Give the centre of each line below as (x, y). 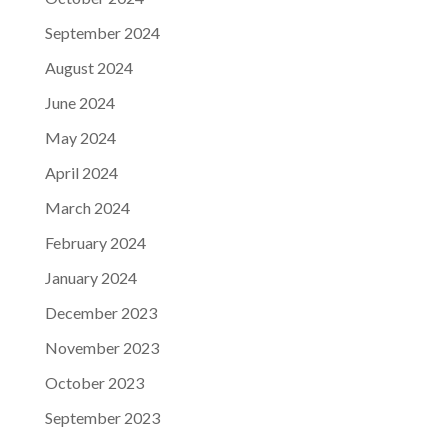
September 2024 (102, 33)
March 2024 (87, 208)
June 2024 (79, 103)
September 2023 (102, 418)
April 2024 (81, 173)
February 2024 (95, 243)
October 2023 (94, 383)
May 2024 (80, 138)
